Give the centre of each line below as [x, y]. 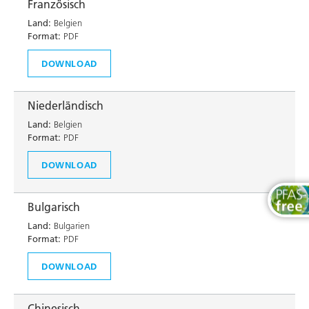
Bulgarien [70, 226]
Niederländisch [66, 106]
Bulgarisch [54, 207]
